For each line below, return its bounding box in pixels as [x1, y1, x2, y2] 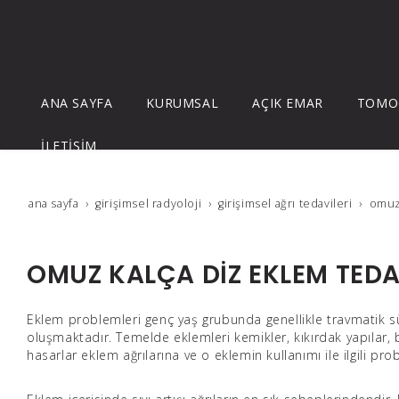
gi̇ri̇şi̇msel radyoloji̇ [95, 196, 202, 211]
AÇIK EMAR [252, 94, 323, 111]
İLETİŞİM [41, 137, 97, 154]
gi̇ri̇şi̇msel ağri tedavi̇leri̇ [218, 196, 353, 211]
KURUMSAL [146, 94, 219, 111]
